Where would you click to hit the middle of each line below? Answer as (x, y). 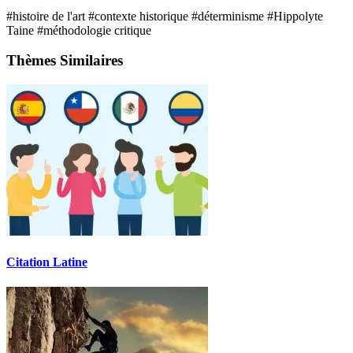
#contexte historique (140, 16)
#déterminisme (229, 16)
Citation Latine (47, 262)
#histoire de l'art (47, 16)
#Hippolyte (295, 16)
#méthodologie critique (94, 30)
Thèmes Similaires (65, 61)
